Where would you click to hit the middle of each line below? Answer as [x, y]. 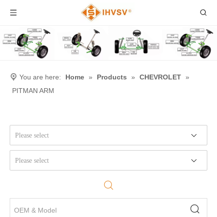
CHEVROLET [160, 77]
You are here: [40, 77]
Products [112, 77]
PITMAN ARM [33, 90]
